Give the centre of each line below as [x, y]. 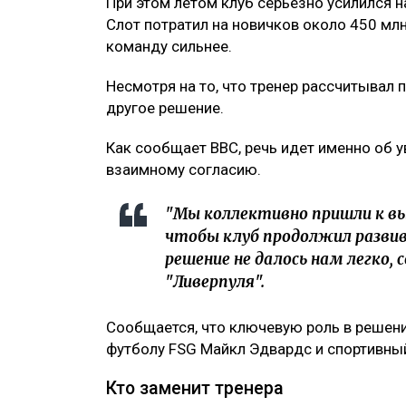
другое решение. [165, 107]
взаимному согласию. [184, 169]
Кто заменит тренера [195, 388]
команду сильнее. [169, 46]
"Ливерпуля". [215, 281]
